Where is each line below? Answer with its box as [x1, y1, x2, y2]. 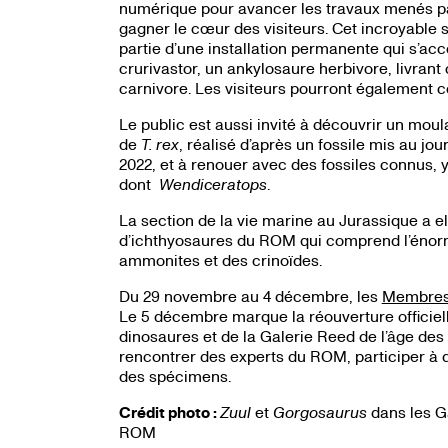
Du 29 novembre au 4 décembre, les [118, 286, 382, 306]
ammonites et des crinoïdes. [118, 250, 322, 270]
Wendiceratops [158, 174, 267, 194]
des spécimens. [118, 366, 231, 386]
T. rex [140, 134, 179, 154]
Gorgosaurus [272, 402, 367, 422]
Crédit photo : [118, 402, 220, 423]
